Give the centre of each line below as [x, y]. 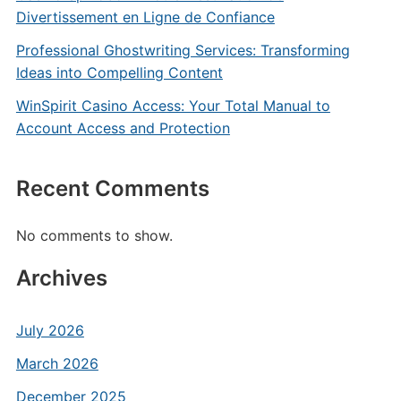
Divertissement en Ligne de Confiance [145, 17]
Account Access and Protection [123, 128]
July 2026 [50, 330]
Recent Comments [112, 188]
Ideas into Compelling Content [119, 73]
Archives [61, 278]
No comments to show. [94, 235]
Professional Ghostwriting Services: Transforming [183, 50]
